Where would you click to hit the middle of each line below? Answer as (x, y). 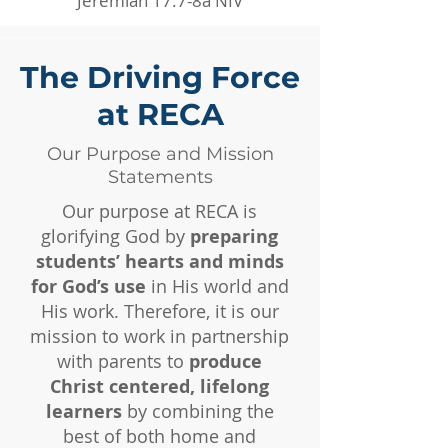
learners (83, 411)
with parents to (123, 361)
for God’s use (88, 286)
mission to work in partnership (159, 336)
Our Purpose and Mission (160, 154)
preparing (234, 236)
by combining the (197, 411)
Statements (160, 177)
